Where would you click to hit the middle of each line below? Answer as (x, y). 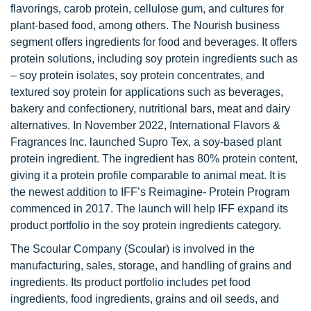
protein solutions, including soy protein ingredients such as (154, 59)
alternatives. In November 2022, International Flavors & (145, 125)
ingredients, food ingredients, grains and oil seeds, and (145, 299)
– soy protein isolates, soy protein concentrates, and (137, 75)
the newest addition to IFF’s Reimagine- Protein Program (150, 192)
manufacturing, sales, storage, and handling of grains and (151, 266)
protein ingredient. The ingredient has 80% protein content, (154, 159)
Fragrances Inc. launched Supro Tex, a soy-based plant (146, 142)
